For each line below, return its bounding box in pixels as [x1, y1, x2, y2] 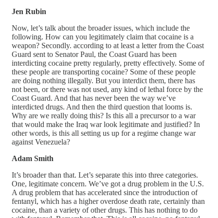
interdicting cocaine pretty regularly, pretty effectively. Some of [12, 58, 204, 67]
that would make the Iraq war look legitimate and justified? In [12, 120, 200, 128]
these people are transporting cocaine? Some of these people [12, 67, 196, 76]
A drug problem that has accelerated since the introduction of [12, 188, 198, 197]
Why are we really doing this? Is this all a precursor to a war [12, 111, 196, 120]
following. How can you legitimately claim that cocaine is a [12, 32, 194, 41]
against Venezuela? [12, 137, 70, 146]
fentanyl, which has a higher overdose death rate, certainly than [12, 197, 205, 205]
